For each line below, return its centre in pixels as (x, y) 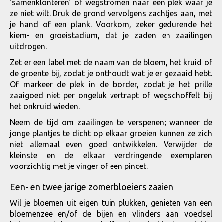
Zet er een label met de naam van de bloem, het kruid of (111, 62)
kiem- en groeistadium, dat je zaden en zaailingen (111, 35)
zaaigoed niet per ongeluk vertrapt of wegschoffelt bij (111, 95)
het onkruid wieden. (45, 106)
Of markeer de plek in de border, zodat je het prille (111, 84)
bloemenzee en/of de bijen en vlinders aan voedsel (111, 214)
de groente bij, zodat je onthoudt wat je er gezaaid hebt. (111, 73)
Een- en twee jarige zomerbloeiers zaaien (92, 187)
